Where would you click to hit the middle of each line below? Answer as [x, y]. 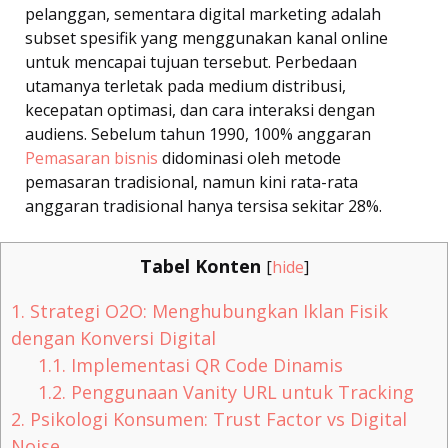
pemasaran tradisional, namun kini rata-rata [191, 181]
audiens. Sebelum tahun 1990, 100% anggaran [198, 133]
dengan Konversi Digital [113, 337]
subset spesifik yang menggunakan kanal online [206, 37]
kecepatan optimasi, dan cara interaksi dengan [200, 109]
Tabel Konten [200, 265]
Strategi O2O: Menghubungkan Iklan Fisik [206, 310]
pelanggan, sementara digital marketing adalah [203, 13]
